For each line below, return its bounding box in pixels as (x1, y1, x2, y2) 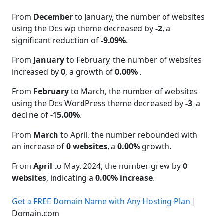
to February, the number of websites (64, 54, 202, 65)
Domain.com (12, 207, 59, 219)
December (33, 11, 73, 22)
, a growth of (65, 66, 115, 77)
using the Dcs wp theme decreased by (12, 23, 155, 34)
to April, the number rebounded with (58, 129, 197, 140)
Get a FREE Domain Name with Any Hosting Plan (12, 195, 190, 207)
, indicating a (46, 172, 95, 183)
